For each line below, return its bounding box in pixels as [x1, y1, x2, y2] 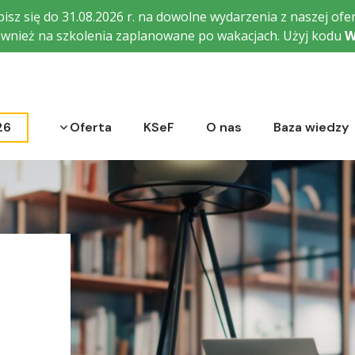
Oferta [70, 119, 112, 136]
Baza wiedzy [273, 119, 349, 136]
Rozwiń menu [29, 105, 109, 124]
